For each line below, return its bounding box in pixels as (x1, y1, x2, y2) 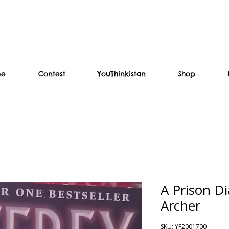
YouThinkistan (98, 68, 146, 78)
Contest (38, 68, 65, 78)
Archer (161, 196, 200, 215)
